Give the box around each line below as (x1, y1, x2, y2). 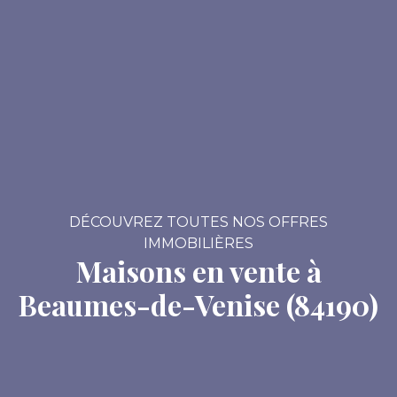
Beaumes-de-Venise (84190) (19, 285, 378, 324)
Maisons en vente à (75, 252, 322, 291)
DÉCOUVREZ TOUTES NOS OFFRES (69, 214, 328, 231)
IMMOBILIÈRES (144, 235, 253, 253)
